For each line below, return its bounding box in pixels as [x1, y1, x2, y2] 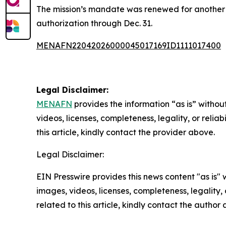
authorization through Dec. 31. [36, 18, 152, 28]
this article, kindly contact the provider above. [36, 127, 215, 137]
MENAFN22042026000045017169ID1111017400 [36, 40, 221, 50]
